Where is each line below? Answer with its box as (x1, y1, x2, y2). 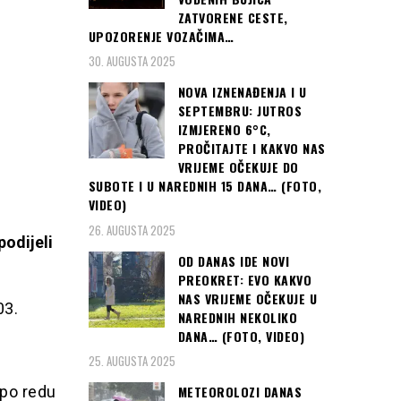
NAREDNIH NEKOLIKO (177, 307, 297, 327)
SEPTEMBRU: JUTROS (177, 101, 302, 121)
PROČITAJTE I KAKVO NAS (177, 139, 326, 158)
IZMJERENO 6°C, (177, 120, 271, 140)
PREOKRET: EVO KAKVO (177, 269, 311, 289)
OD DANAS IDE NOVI (177, 251, 289, 270)
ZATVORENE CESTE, (177, 7, 288, 27)
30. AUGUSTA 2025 (88, 52, 175, 71)
